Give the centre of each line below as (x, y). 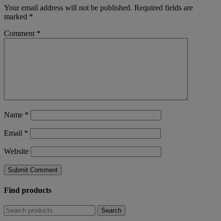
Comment (20, 34)
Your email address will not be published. (68, 8)
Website (16, 151)
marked (17, 17)
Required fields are (164, 8)
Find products (28, 190)
